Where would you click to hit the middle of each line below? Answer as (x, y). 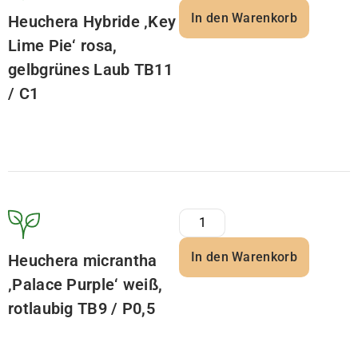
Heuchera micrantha (83, 261)
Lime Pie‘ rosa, (63, 46)
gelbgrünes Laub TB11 (91, 70)
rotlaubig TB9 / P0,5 (82, 308)
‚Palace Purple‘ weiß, (86, 284)
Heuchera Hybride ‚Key (92, 22)
